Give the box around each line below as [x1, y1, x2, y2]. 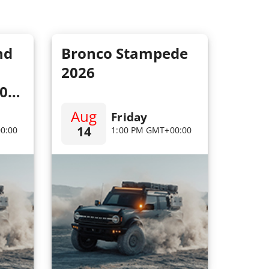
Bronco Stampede [61, 43, 188, 63]
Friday [111, 109, 147, 125]
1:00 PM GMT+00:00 [111, 124, 192, 136]
